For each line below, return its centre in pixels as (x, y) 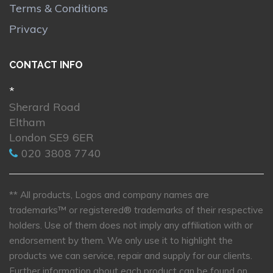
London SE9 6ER (51, 138)
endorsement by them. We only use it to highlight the (121, 241)
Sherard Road (45, 107)
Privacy (29, 29)
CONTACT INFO (46, 65)
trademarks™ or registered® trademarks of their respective (136, 210)
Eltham (27, 122)
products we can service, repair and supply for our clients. (131, 256)
